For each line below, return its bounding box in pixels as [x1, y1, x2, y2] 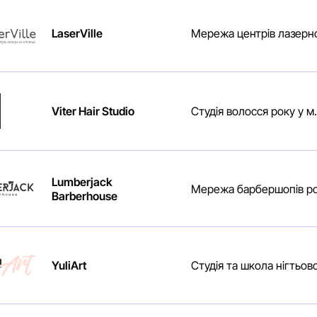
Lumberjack [51, 174, 113, 189]
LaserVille [51, 26, 103, 41]
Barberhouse [51, 188, 117, 203]
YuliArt [51, 258, 86, 273]
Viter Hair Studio [51, 103, 134, 118]
